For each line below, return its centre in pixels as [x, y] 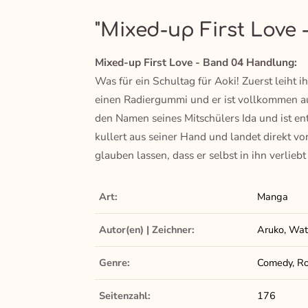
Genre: [114, 263]
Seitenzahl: [124, 296]
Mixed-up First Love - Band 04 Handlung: [196, 63]
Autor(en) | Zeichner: [146, 230]
